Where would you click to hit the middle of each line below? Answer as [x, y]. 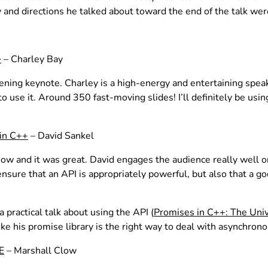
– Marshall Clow [40, 251]
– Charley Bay [32, 59]
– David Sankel [61, 136]
